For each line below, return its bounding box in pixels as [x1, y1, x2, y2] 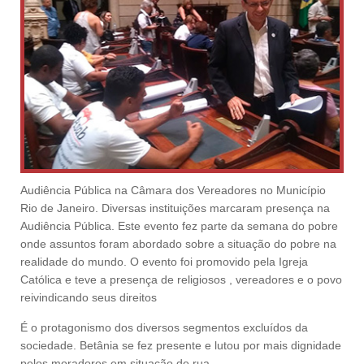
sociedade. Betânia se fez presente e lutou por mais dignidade [20, 338, 341, 352]
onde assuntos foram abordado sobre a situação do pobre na [20, 236, 336, 250]
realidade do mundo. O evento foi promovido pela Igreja [20, 254, 308, 268]
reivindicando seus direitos [20, 290, 157, 304]
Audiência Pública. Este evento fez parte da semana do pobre [20, 219, 338, 232]
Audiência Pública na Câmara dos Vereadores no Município [20, 183, 326, 197]
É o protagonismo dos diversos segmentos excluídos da [20, 320, 308, 334]
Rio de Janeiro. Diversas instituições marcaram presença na [20, 201, 330, 214]
